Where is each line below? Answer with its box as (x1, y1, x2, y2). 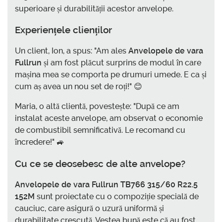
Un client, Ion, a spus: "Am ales (15, 46, 128, 56)
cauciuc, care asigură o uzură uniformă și (15, 203, 164, 213)
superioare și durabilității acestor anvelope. (15, 3, 173, 13)
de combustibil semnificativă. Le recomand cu (15, 125, 185, 135)
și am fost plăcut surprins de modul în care (42, 58, 201, 68)
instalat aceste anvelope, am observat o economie (15, 113, 203, 123)
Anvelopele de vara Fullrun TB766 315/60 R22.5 (15, 179, 198, 189)
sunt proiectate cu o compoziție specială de (35, 191, 199, 201)
